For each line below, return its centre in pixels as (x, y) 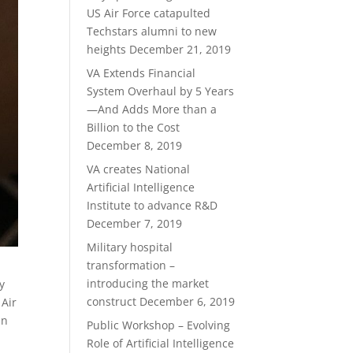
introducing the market (148, 283)
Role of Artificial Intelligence (161, 343)
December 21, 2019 (180, 49)
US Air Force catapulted (149, 13)
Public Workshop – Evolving (159, 325)
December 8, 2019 (135, 145)
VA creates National (139, 169)
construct (112, 301)
